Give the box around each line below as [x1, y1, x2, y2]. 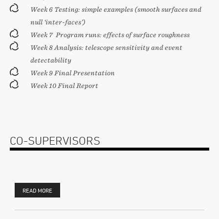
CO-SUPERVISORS [10, 134, 100, 147]
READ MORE [22, 187, 52, 194]
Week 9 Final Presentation [30, 69, 115, 77]
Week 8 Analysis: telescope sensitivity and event [30, 44, 182, 51]
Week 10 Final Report [30, 82, 98, 89]
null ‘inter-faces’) [30, 19, 86, 26]
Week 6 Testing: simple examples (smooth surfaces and [30, 6, 201, 13]
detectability [30, 57, 71, 64]
